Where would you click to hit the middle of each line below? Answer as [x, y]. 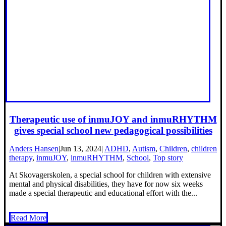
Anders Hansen [34, 149]
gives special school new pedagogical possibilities [113, 131]
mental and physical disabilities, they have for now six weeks [106, 184]
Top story [168, 158]
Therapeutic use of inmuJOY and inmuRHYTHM [113, 120]
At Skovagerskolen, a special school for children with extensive [110, 175]
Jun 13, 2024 [81, 149]
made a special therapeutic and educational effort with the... [103, 193]
